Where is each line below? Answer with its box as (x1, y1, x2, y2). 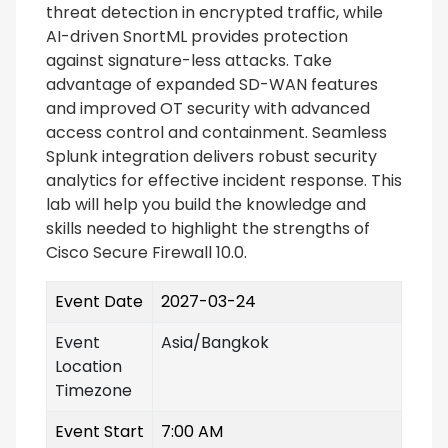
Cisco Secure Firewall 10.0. (46, 240, 247, 264)
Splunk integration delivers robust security (46, 144, 377, 168)
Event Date (55, 289, 143, 313)
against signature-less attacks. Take (46, 48, 332, 72)
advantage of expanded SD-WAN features (46, 72, 378, 96)
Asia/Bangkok (161, 330, 269, 354)
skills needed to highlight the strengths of (46, 216, 370, 240)
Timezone (55, 378, 132, 402)
